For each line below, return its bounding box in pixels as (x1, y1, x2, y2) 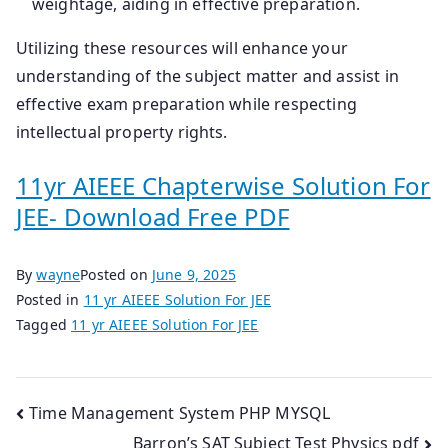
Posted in (16, 289, 84, 309)
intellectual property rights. (16, 120, 228, 143)
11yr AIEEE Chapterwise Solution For (16, 168, 431, 202)
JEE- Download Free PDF (16, 199, 290, 233)
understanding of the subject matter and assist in (16, 64, 399, 87)
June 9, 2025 (151, 264, 236, 284)
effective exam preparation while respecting (16, 92, 357, 115)
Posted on (80, 264, 152, 284)
